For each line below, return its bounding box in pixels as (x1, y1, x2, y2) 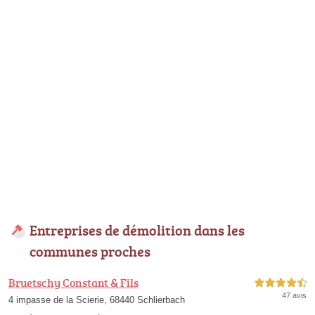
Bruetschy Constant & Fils (8, 275, 139, 291)
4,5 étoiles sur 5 (255, 279, 307, 288)
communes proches (30, 241, 150, 262)
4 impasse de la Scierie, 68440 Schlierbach (8, 295, 185, 306)
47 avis (282, 291, 307, 300)
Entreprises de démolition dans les (30, 220, 245, 240)
